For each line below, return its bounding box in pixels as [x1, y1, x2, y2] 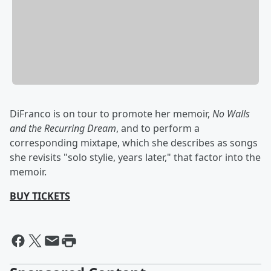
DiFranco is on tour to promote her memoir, [10, 107, 212, 121]
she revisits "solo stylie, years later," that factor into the [10, 151, 261, 165]
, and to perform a [116, 122, 200, 135]
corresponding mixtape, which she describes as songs [10, 136, 258, 150]
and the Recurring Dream [10, 122, 116, 135]
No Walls [212, 107, 250, 121]
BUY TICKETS [10, 189, 70, 203]
